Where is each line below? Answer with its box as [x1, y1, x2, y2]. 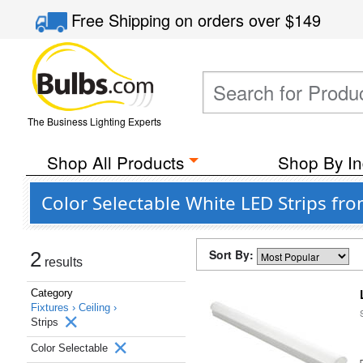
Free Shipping [71, 8, 176, 32]
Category [31, 287, 73, 299]
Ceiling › [79, 301, 117, 314]
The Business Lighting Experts [27, 114, 161, 128]
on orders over [175, 8, 286, 32]
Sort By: [209, 246, 257, 263]
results [41, 255, 83, 269]
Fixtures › [31, 301, 79, 314]
